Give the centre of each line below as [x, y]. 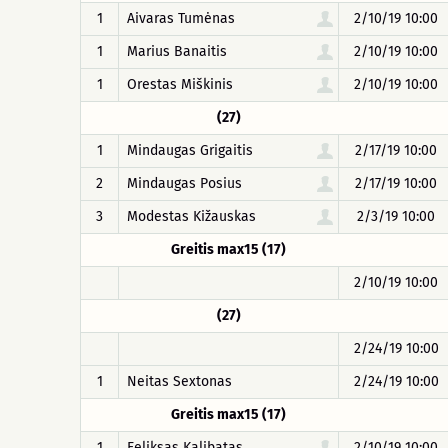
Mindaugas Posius [184, 183]
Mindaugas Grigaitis [190, 150]
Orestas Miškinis [180, 84]
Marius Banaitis [177, 51]
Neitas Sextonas [179, 381]
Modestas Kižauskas [191, 216]
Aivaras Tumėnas [181, 18]
